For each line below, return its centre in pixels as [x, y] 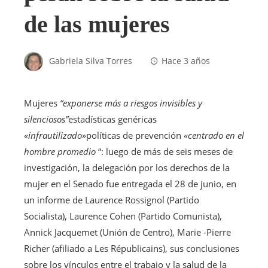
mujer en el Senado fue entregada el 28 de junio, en [130, 184]
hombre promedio [60, 152]
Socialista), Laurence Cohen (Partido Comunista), [123, 216]
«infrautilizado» [55, 135]
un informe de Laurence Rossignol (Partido [112, 200]
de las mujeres [97, 25]
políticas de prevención [135, 135]
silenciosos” [46, 119]
